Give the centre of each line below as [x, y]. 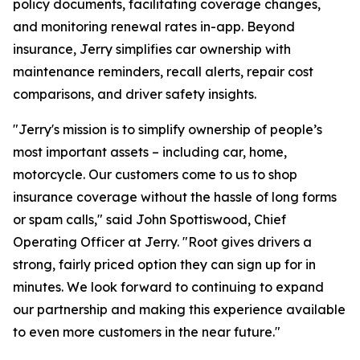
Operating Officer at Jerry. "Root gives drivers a [162, 242]
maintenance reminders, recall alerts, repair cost [163, 72]
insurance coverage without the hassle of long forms [175, 197]
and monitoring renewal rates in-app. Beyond [154, 27]
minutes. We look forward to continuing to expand [168, 287]
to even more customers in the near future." [147, 332]
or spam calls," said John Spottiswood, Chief [149, 219]
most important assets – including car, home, [150, 152]
